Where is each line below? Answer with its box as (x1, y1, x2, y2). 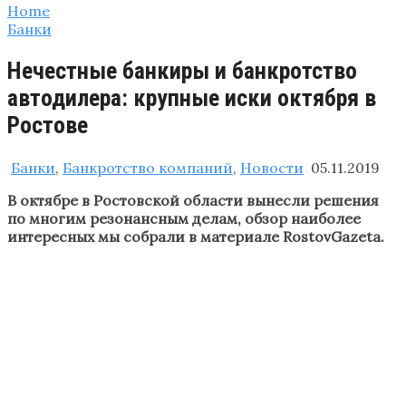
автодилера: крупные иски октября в (7, 84, 376, 112)
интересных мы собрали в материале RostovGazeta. (7, 227, 384, 246)
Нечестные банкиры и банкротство (7, 57, 357, 85)
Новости (240, 158, 304, 177)
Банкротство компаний (63, 158, 233, 177)
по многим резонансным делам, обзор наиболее (7, 208, 361, 227)
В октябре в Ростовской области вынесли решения (7, 190, 379, 209)
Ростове (7, 111, 88, 140)
